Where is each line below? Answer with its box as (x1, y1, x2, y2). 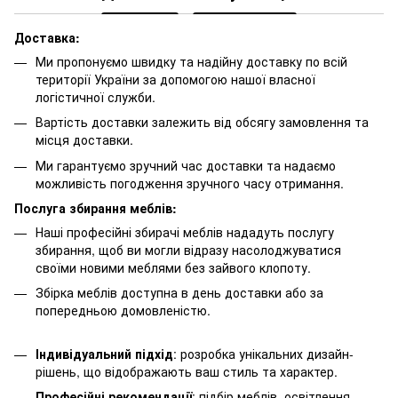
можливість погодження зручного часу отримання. (36, 173, 344, 192)
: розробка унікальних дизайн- (173, 344, 354, 362)
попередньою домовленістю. (36, 301, 211, 320)
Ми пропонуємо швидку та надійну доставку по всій (36, 52, 347, 70)
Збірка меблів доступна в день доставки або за (36, 283, 323, 302)
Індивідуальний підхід (36, 344, 173, 362)
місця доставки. (36, 131, 133, 149)
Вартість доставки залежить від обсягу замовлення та (36, 113, 369, 131)
